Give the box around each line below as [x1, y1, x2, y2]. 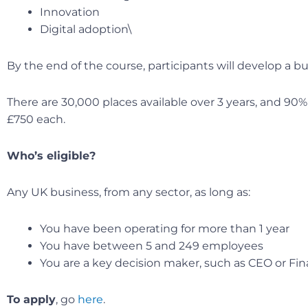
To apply [7, 292, 56, 306]
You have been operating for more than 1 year [40, 221, 289, 235]
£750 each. [7, 112, 65, 126]
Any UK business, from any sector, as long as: [7, 185, 250, 199]
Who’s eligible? [7, 148, 96, 162]
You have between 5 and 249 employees [40, 239, 263, 252]
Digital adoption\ [40, 22, 131, 36]
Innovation [40, 5, 100, 19]
